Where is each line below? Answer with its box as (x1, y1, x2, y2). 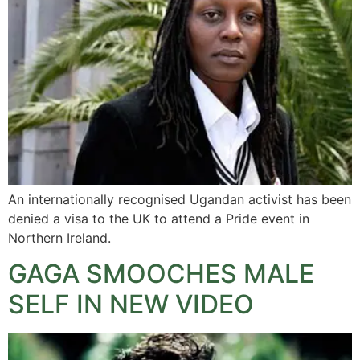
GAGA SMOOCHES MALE (8, 258, 314, 290)
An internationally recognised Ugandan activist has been (8, 190, 351, 207)
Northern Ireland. (8, 229, 111, 246)
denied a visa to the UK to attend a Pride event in (8, 210, 309, 227)
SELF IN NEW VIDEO (8, 288, 254, 321)
